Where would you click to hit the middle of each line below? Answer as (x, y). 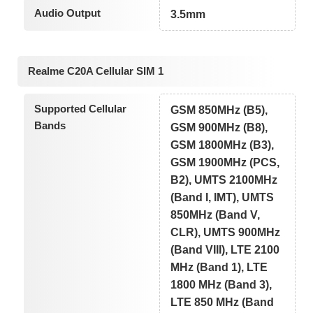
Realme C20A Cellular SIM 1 (96, 71)
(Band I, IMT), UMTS (223, 197)
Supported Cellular (80, 108)
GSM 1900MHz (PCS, (225, 162)
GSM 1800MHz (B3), (223, 145)
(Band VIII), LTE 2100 (225, 249)
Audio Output (67, 13)
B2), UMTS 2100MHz (224, 180)
